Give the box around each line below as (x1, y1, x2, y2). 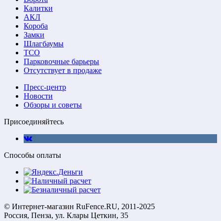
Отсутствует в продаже (24, 66, 102, 74)
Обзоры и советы (24, 100, 82, 109)
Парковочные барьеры (24, 57, 99, 66)
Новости (24, 91, 53, 100)
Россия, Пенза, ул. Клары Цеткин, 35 (4, 211, 128, 220)
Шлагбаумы (24, 39, 64, 48)
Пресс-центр (24, 82, 66, 91)
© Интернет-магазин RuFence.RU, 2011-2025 (4, 202, 155, 211)
